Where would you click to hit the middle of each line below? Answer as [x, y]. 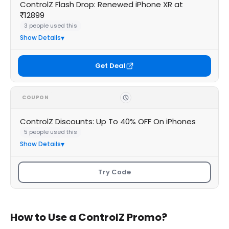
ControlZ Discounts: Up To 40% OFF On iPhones [108, 121]
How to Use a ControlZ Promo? [89, 217]
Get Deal [110, 66]
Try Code [114, 172]
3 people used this [51, 26]
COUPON [36, 97]
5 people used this [51, 132]
